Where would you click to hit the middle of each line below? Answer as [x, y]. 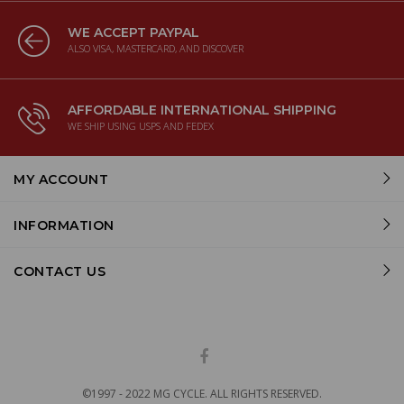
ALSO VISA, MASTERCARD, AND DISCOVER [156, 49]
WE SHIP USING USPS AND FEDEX [141, 126]
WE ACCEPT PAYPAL [133, 33]
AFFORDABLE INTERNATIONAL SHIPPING [202, 110]
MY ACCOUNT [61, 180]
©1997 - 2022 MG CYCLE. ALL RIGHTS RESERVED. [202, 394]
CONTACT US [60, 272]
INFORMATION [64, 226]
